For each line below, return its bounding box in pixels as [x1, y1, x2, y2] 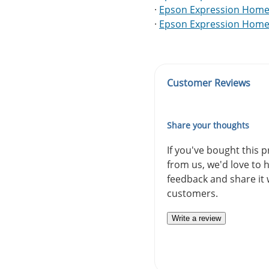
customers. [167, 187, 218, 201]
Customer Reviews [167, 76, 250, 90]
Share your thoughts [167, 119, 249, 131]
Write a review [172, 214, 221, 223]
